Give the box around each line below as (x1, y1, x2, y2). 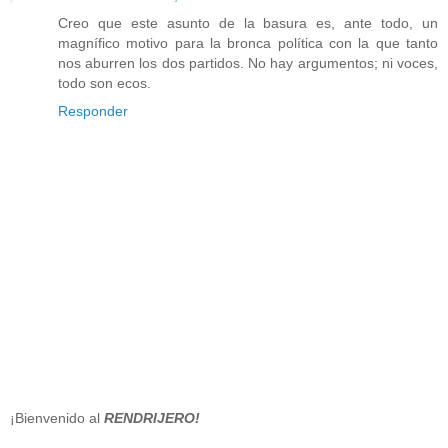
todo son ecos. (58, 74, 151, 91)
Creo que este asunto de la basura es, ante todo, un (58, 14, 438, 31)
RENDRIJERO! (104, 410, 200, 427)
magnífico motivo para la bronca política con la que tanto (58, 34, 438, 51)
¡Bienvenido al (10, 410, 104, 427)
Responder (58, 102, 128, 119)
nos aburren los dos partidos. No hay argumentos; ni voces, (58, 54, 438, 71)
